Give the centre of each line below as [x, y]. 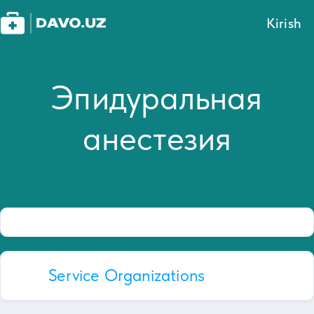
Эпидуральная [157, 97]
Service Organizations [127, 275]
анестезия [157, 138]
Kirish [284, 23]
